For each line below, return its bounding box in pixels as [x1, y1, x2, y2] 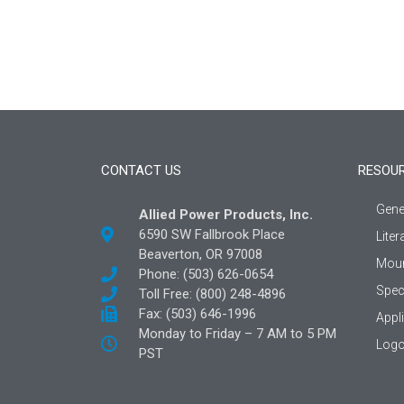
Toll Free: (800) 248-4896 [138, 285, 286, 302]
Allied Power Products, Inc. [138, 206, 313, 223]
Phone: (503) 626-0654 [138, 265, 273, 282]
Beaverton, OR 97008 [138, 245, 262, 262]
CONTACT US [101, 161, 181, 179]
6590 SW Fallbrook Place [138, 225, 285, 243]
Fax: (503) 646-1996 [138, 305, 256, 322]
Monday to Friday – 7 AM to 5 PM [138, 325, 336, 342]
